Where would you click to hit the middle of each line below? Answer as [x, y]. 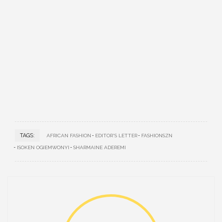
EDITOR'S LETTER [116, 136]
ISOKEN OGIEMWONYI [43, 147]
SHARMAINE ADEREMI [100, 147]
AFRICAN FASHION [69, 136]
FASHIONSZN [157, 136]
